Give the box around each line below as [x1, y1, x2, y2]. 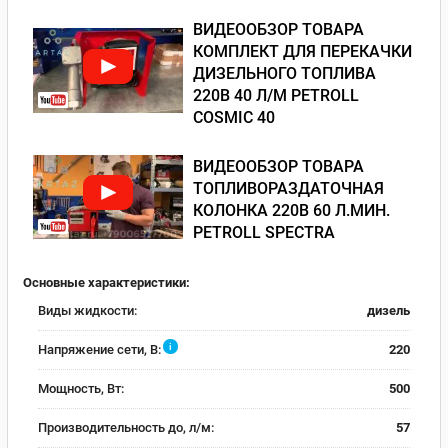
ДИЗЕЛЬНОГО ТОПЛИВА [193, 63, 376, 83]
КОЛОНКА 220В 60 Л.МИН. [193, 200, 390, 220]
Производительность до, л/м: [38, 420, 214, 436]
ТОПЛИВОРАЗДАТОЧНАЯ [193, 178, 384, 198]
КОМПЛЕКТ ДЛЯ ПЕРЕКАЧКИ [193, 41, 412, 61]
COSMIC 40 [193, 107, 275, 127]
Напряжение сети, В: [38, 342, 161, 358]
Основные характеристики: [23, 275, 190, 291]
